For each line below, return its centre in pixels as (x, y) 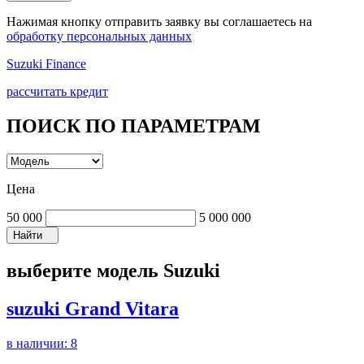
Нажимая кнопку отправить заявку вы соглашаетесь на (159, 21)
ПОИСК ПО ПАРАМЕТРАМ (134, 126)
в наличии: (39, 343)
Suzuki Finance (46, 63)
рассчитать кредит (57, 91)
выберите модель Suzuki (113, 270)
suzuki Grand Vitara (93, 308)
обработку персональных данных (99, 36)
